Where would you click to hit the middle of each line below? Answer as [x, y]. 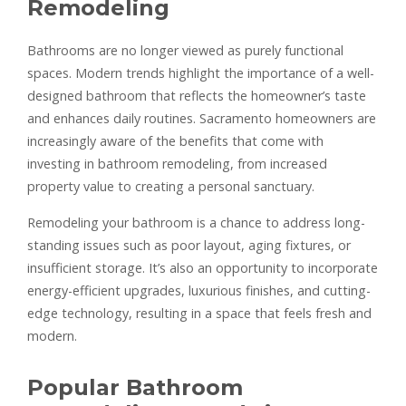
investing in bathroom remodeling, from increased [177, 163]
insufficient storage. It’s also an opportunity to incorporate [203, 267]
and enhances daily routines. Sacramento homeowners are [202, 118]
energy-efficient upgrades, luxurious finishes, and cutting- [199, 290]
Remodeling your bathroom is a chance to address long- [196, 222]
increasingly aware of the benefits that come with [175, 140]
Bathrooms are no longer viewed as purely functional [185, 50]
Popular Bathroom [135, 387]
